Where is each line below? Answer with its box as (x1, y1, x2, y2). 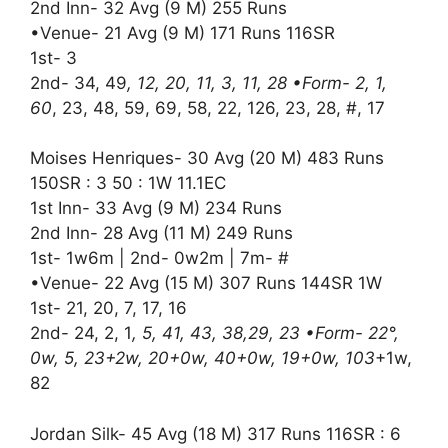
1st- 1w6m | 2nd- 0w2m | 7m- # (30, 248, 289, 269)
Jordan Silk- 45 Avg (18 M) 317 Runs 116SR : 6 (30, 423, 401, 444)
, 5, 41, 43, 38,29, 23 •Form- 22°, (132, 323, 399, 344)
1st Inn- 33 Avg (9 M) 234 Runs (30, 198, 282, 219)
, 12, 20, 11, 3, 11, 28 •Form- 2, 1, (127, 72, 387, 93)
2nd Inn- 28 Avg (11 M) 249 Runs (30, 223, 293, 244)
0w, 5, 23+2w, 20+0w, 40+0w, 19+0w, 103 (30, 348, 375, 369)
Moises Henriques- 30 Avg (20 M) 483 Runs (30, 148, 384, 169)
